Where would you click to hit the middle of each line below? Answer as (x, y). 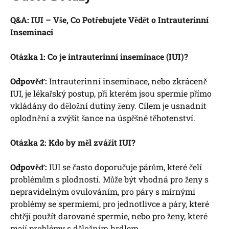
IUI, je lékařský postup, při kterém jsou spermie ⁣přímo (111, 94)
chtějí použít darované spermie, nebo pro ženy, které (109, 216)
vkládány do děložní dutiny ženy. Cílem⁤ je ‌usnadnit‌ (108, 106)
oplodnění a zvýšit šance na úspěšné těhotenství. (103, 118)
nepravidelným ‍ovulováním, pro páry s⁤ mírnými (103, 192)
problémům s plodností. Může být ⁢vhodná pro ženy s (109, 179)
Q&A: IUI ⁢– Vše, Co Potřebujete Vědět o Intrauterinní (109, 20)
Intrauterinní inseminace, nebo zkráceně (127, 81)
